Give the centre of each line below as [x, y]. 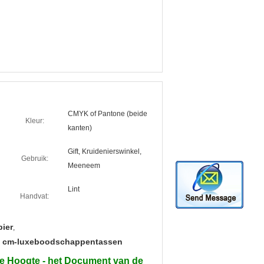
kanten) [80, 128]
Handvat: [34, 196]
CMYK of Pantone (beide [108, 114]
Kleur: [34, 121]
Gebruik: [34, 159]
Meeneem [84, 166]
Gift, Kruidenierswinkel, [105, 151]
